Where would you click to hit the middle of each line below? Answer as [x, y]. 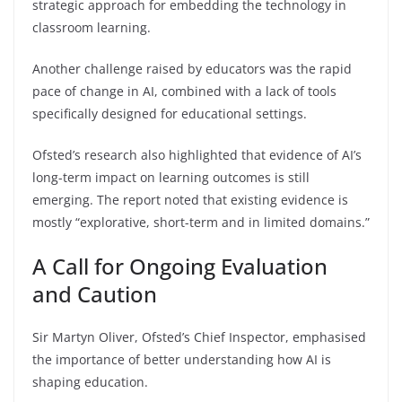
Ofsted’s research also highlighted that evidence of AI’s [197, 155]
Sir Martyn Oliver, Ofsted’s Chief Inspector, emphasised [199, 337]
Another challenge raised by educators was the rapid [192, 69]
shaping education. [90, 382]
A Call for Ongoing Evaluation [180, 267]
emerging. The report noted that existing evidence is [190, 200]
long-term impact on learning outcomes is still [171, 178]
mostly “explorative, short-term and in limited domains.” [201, 223]
